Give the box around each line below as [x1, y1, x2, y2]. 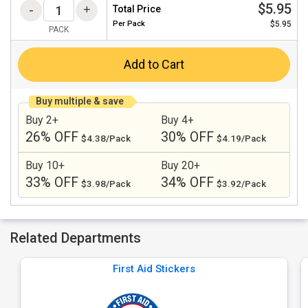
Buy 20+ [161, 159, 200, 172]
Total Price [113, 3, 161, 14]
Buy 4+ [161, 113, 194, 126]
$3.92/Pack [217, 179, 266, 189]
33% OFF [25, 175, 78, 190]
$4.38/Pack [81, 133, 131, 144]
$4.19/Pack [217, 133, 266, 144]
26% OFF [25, 129, 78, 145]
